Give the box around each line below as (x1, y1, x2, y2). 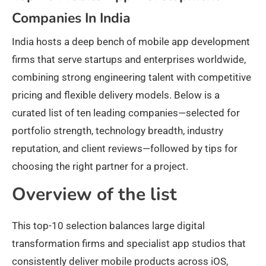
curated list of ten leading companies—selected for (12, 107, 240, 119)
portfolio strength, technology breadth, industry (12, 125, 223, 137)
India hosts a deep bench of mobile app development (12, 36, 250, 48)
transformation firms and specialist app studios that (12, 237, 246, 250)
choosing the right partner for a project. (12, 160, 188, 173)
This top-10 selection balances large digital (12, 220, 205, 232)
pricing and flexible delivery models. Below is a (12, 89, 220, 102)
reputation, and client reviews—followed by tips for (12, 142, 237, 155)
